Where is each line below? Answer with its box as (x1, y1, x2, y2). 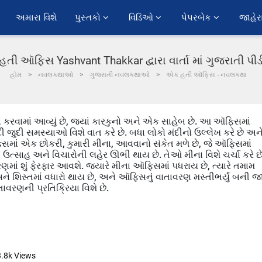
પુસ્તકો (75, 11, 103, 24)
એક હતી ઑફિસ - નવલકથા (166, 71, 247, 79)
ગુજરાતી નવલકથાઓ (89, 71, 150, 79)
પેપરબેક (181, 11, 213, 24)
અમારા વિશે (16, 11, 57, 24)
